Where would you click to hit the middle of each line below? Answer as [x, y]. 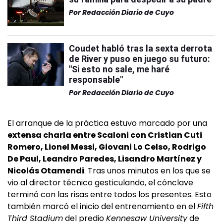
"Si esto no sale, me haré [119, 69]
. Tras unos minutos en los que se [147, 170]
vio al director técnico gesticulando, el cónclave [100, 182]
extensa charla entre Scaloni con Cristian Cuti [105, 135]
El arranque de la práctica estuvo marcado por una [107, 123]
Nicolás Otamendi [46, 170]
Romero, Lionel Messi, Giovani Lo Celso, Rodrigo [107, 147]
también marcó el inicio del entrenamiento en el [102, 206]
